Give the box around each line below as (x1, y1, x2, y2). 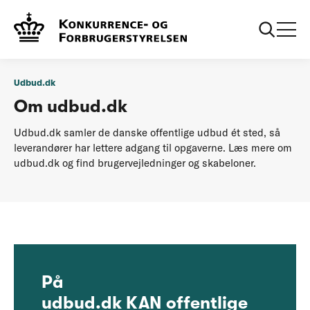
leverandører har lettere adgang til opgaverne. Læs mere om (14, 140, 292, 154)
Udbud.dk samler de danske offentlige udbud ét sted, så (14, 125, 280, 139)
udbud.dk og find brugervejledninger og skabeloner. (14, 156, 256, 170)
